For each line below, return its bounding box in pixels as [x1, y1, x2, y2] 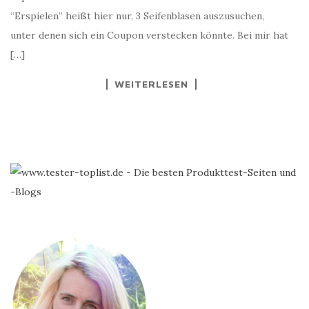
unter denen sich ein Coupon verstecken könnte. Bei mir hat [10, 28, 288, 41]
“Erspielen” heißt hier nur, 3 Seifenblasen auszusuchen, [10, 9, 264, 22]
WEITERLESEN [114, 77, 188, 90]
